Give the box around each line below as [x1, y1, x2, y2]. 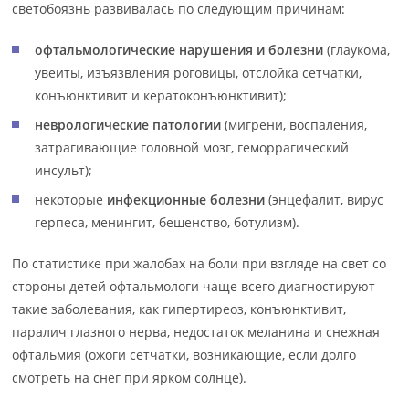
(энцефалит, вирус [265, 191, 384, 208]
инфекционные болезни [107, 191, 266, 208]
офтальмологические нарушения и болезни [35, 41, 324, 58]
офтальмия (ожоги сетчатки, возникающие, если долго [12, 346, 357, 363]
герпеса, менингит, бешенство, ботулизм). [35, 214, 300, 231]
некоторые [35, 191, 108, 208]
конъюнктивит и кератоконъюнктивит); [35, 87, 288, 104]
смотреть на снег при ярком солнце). [12, 369, 247, 386]
